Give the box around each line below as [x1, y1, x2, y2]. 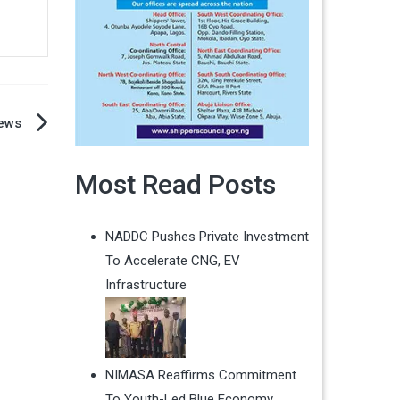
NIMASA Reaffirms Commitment [104, 367, 296, 384]
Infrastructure [104, 277, 187, 294]
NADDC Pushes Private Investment [104, 229, 309, 246]
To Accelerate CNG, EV [104, 253, 240, 270]
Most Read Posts [74, 169, 276, 201]
